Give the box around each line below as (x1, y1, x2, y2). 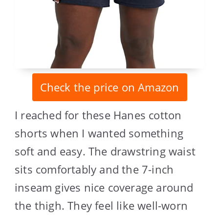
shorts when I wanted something (15, 125, 184, 140)
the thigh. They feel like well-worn (15, 197, 188, 213)
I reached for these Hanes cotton (15, 107, 182, 122)
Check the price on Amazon (40, 79, 179, 94)
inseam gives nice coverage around (15, 179, 194, 195)
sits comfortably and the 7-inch (15, 161, 174, 176)
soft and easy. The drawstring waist (15, 143, 196, 158)
